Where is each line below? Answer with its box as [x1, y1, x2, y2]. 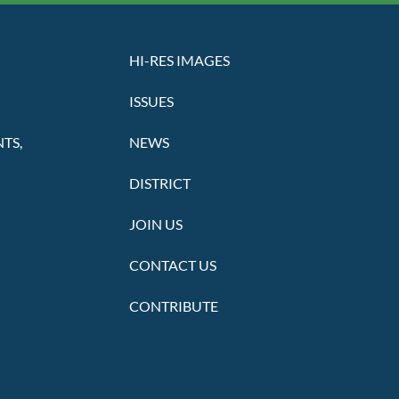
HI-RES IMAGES [128, 52, 230, 69]
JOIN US [128, 216, 183, 233]
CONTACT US [128, 256, 216, 274]
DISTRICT [128, 175, 191, 192]
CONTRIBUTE [128, 297, 218, 315]
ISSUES [128, 93, 174, 110]
